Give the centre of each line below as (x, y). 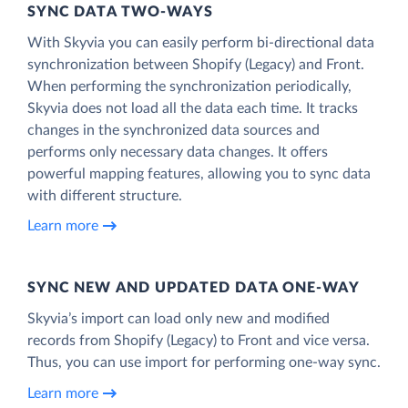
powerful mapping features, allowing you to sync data (199, 173)
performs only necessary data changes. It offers (178, 152)
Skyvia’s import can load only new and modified (178, 318)
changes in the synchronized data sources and (173, 130)
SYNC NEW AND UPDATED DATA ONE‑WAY (194, 287)
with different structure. (105, 195)
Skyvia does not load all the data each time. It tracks (193, 108)
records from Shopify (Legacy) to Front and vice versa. (199, 340)
